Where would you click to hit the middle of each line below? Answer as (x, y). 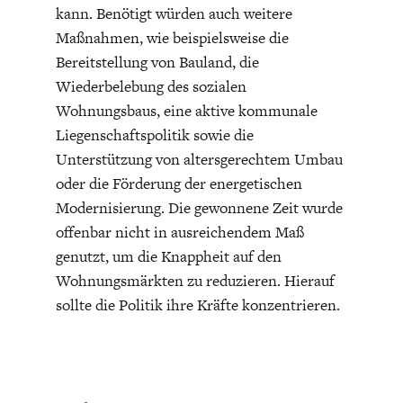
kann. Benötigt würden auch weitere (174, 13)
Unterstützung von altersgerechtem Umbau (199, 159)
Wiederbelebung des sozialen (151, 86)
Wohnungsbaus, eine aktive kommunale (186, 110)
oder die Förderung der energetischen (179, 183)
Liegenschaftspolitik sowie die (154, 134)
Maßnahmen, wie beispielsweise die (172, 37)
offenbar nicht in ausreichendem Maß (179, 232)
